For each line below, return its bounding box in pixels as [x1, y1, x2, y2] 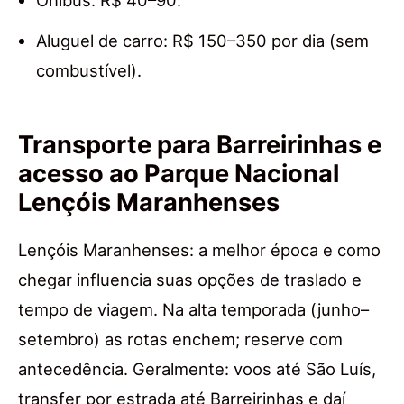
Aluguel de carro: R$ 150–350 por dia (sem [36, 30, 369, 50]
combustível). [36, 60, 142, 80]
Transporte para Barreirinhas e [18, 129, 381, 160]
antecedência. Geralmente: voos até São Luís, [18, 358, 376, 379]
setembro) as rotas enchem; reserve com [18, 328, 343, 349]
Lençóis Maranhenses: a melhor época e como [18, 239, 381, 260]
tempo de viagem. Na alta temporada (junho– [18, 298, 369, 319]
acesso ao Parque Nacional [18, 158, 339, 188]
